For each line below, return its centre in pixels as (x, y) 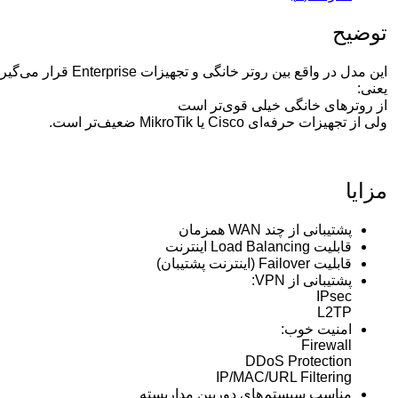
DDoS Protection (298, 361)
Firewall (326, 345)
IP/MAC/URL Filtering (284, 377)
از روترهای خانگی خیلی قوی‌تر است (283, 105)
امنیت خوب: (316, 329)
